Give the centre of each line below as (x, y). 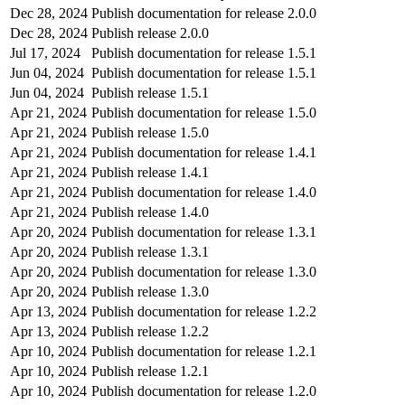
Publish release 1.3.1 (150, 251)
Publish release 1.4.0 (150, 212)
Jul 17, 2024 (45, 52)
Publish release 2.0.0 (150, 33)
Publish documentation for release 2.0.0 (204, 13)
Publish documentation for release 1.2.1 (204, 351)
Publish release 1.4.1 (150, 172)
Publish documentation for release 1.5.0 (204, 112)
